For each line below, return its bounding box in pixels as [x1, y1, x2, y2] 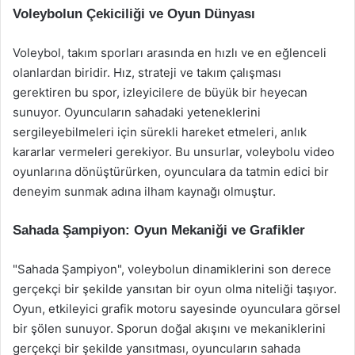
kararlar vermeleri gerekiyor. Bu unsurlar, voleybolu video [13, 144, 334, 159]
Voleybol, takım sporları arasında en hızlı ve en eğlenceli [13, 45, 326, 60]
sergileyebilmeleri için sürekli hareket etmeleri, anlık [13, 124, 307, 139]
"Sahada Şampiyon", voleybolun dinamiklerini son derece [13, 261, 331, 277]
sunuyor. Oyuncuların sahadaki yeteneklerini [13, 105, 261, 120]
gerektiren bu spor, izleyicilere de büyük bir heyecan [13, 85, 307, 100]
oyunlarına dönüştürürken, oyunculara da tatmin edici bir [13, 164, 329, 179]
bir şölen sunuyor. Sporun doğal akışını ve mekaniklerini [13, 321, 326, 336]
